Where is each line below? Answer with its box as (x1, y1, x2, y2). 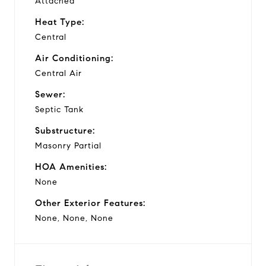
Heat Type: (35, 16, 84, 27)
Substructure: (35, 125, 95, 136)
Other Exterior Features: (35, 197, 145, 208)
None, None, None (35, 213, 113, 223)
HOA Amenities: (35, 161, 107, 172)
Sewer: (35, 88, 65, 100)
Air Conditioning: (35, 52, 113, 64)
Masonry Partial (35, 140, 102, 151)
